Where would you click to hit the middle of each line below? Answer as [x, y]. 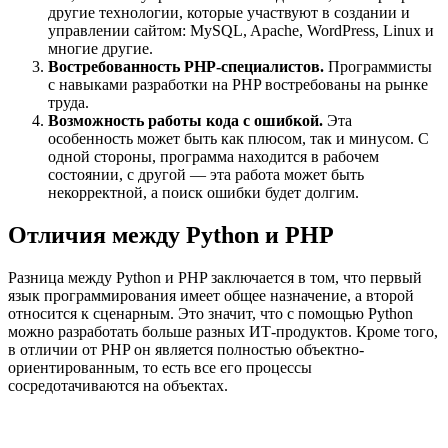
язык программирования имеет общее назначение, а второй [211, 296]
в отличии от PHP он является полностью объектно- [186, 350]
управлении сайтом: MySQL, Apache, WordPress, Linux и [241, 31]
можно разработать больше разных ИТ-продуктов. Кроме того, [223, 332]
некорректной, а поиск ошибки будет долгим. [203, 193]
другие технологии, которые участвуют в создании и [229, 13]
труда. [68, 103]
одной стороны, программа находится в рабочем [213, 157]
